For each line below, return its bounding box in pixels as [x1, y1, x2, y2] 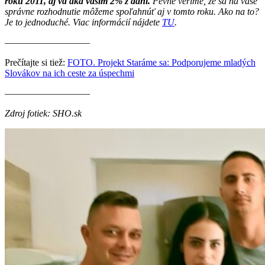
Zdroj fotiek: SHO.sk [5, 108, 82, 118]
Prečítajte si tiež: [5, 57, 67, 67]
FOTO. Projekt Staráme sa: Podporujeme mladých [67, 57, 256, 67]
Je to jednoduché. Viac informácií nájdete [5, 17, 162, 27]
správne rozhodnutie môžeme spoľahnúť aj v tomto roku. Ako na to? [5, 6, 259, 17]
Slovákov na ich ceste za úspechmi [5, 67, 134, 78]
